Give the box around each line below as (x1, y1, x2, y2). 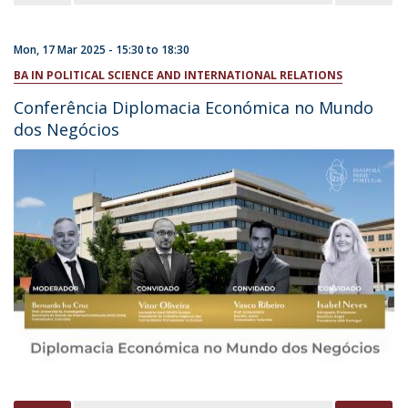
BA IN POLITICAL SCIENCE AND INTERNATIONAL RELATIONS (14, 67, 342, 83)
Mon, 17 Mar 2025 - (14, 42, 116, 57)
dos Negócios (14, 118, 119, 140)
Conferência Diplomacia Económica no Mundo (14, 97, 373, 118)
